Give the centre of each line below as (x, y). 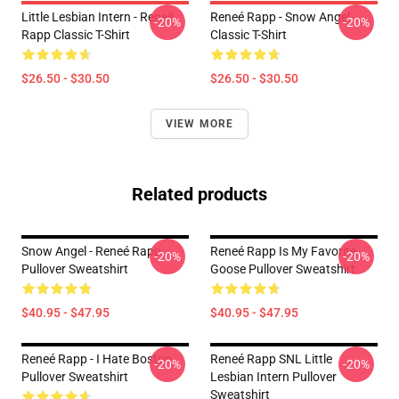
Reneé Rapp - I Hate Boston (97, 359)
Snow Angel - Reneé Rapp (91, 251)
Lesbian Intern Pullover (273, 377)
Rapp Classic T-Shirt (76, 35)
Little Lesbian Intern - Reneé (98, 17)
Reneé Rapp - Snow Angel (280, 17)
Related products (199, 194)
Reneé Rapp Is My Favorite (283, 251)
